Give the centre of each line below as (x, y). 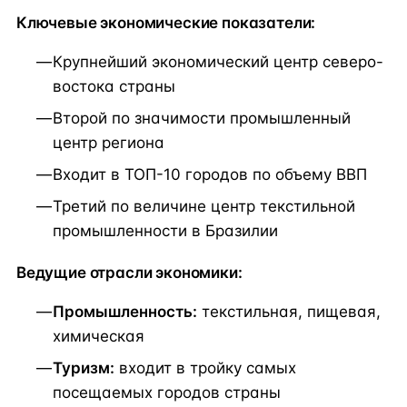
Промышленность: (125, 312)
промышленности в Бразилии (165, 230)
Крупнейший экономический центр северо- (218, 61)
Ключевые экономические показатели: (166, 22)
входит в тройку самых (205, 368)
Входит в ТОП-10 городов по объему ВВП (210, 174)
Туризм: (84, 368)
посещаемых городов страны (167, 393)
